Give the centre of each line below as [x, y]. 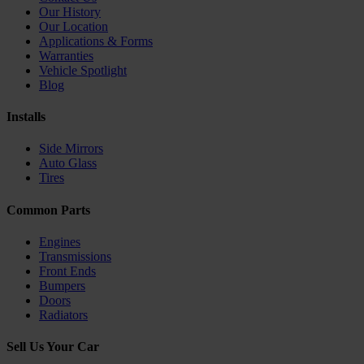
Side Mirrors [71, 149]
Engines [60, 241]
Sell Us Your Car [53, 347]
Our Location [74, 26]
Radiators [63, 314]
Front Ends [67, 271]
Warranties [66, 55]
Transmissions [75, 256]
